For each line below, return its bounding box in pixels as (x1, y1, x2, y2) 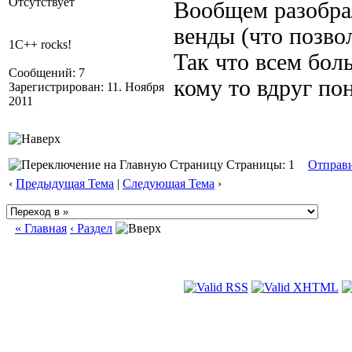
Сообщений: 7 (9, 66, 85, 79)
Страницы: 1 (223, 158, 295, 171)
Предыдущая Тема (16, 177, 114, 190)
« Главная (15, 222, 67, 235)
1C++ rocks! (9, 38, 71, 51)
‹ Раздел (70, 222, 112, 235)
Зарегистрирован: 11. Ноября (9, 80, 164, 93)
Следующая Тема (123, 177, 214, 190)
